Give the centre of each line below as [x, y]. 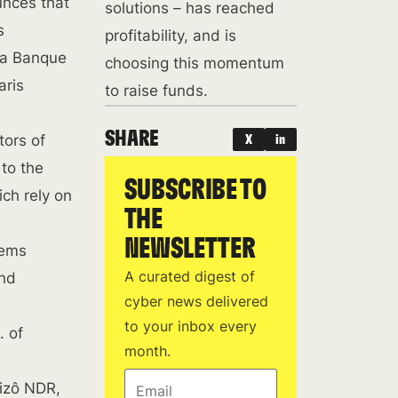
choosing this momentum [194, 63]
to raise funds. [156, 91]
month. [147, 351]
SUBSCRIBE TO [195, 190]
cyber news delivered [196, 301]
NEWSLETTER [190, 249]
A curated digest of [189, 276]
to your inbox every [190, 326]
